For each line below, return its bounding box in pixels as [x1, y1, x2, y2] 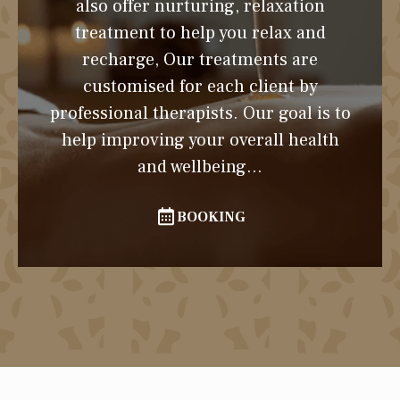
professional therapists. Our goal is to [49, 102, 351, 125]
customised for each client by [82, 75, 318, 98]
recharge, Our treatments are [82, 48, 318, 71]
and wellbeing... [137, 155, 262, 179]
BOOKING [176, 207, 246, 226]
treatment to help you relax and [74, 21, 326, 45]
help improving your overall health [61, 129, 339, 152]
